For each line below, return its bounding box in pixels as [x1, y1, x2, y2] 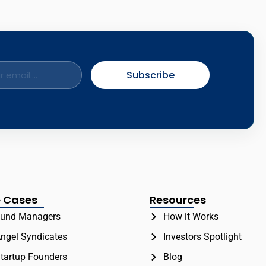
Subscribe [126, 68, 175, 82]
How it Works [163, 211, 218, 223]
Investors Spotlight [163, 231, 242, 243]
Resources [150, 192, 207, 208]
